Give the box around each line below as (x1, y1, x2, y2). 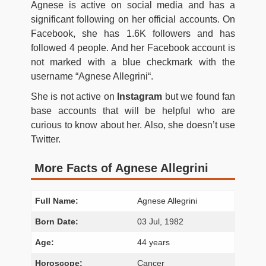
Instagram (117, 91, 163, 102)
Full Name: (35, 195, 79, 205)
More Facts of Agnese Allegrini (34, 161, 208, 175)
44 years (137, 237, 170, 247)
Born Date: (35, 216, 79, 226)
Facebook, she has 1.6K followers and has (31, 28, 235, 39)
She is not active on (31, 91, 118, 102)
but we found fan (162, 91, 236, 102)
